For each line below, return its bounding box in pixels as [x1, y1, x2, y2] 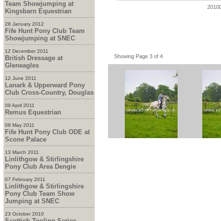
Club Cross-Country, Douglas [4, 89, 94, 96]
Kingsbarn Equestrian [4, 7, 72, 15]
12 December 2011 [4, 48, 48, 54]
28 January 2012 [4, 21, 44, 27]
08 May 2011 [4, 122, 35, 128]
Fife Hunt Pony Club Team [4, 27, 85, 35]
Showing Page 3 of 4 [113, 53, 163, 59]
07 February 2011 [4, 177, 45, 182]
